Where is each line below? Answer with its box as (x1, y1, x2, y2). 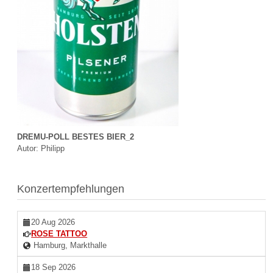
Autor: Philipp (17, 144, 65, 154)
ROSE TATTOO (31, 229, 88, 238)
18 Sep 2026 (31, 262, 76, 272)
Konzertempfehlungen (17, 182, 125, 195)
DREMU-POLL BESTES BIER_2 (17, 132, 135, 142)
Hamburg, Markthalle (31, 240, 107, 250)
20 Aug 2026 (31, 217, 76, 227)
